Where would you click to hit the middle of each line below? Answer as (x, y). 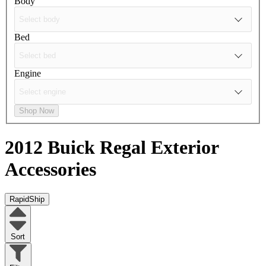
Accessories (50, 170)
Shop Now (37, 110)
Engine (28, 73)
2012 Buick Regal (78, 148)
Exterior (185, 148)
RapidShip (27, 199)
